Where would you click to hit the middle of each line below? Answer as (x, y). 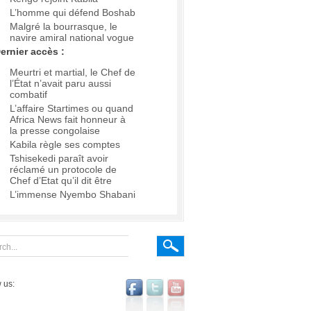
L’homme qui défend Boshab (73, 13)
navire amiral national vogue (72, 38)
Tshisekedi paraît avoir (59, 159)
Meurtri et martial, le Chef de (73, 73)
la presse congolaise (55, 131)
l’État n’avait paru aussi (60, 84)
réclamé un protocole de (63, 170)
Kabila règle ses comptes (65, 145)
